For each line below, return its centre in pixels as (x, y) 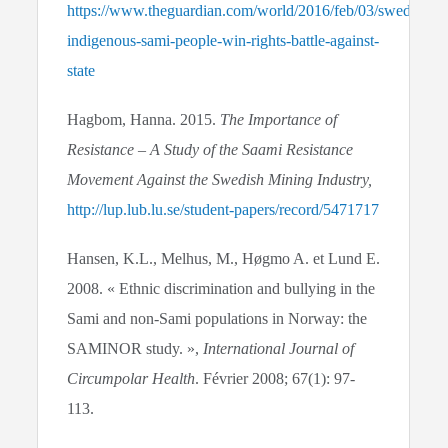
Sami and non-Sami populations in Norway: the (217, 319)
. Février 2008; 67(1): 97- (275, 379)
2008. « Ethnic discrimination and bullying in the (221, 289)
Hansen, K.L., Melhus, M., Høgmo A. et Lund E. (224, 259)
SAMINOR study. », (135, 349)
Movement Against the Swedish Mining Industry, (220, 179)
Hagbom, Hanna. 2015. (144, 119)
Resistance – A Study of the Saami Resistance (210, 149)
